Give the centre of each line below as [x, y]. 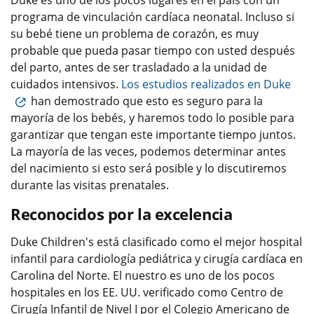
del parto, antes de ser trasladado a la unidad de [139, 67]
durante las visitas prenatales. [91, 185]
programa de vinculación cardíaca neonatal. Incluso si [152, 16]
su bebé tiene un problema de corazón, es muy [135, 33]
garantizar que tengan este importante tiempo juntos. [153, 134]
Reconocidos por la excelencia [122, 213]
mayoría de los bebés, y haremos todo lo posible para [152, 117]
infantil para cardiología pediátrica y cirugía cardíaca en [157, 258]
